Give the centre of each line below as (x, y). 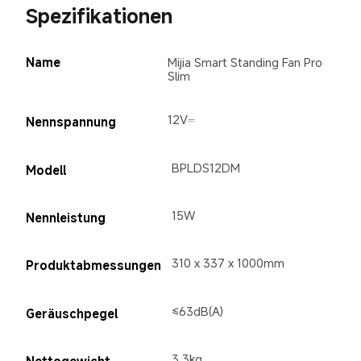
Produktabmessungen (93, 266)
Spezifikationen (99, 15)
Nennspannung (71, 122)
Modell (46, 170)
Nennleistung (65, 217)
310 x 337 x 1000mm (228, 263)
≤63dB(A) (198, 311)
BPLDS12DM (206, 167)
